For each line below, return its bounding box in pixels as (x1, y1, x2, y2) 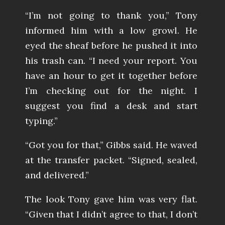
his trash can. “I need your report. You (25, 55, 197, 67)
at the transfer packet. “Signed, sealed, (25, 154, 197, 166)
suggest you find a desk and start (25, 100, 197, 112)
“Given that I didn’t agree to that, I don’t (25, 208, 197, 220)
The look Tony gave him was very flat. (25, 193, 197, 205)
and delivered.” (25, 169, 89, 181)
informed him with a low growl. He (25, 25, 197, 37)
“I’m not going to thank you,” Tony (25, 10, 197, 22)
